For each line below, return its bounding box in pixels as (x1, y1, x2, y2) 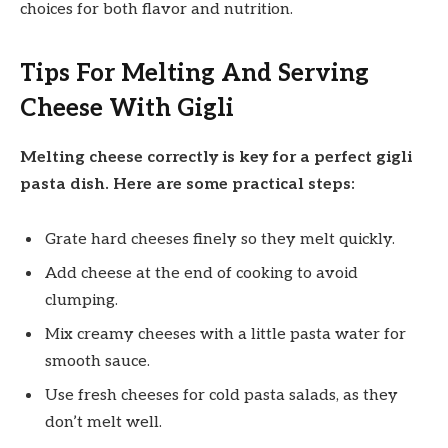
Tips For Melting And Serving (20, 58, 369, 88)
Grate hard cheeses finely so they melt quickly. (45, 230, 395, 250)
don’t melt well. (45, 413, 162, 433)
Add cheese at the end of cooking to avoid (45, 264, 358, 284)
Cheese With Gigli (20, 93, 234, 123)
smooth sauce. (45, 352, 150, 372)
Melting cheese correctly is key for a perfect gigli (20, 147, 412, 167)
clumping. (45, 291, 118, 311)
